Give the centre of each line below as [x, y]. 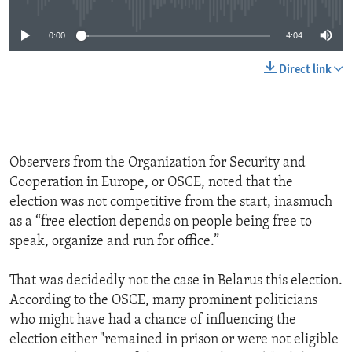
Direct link [305, 70]
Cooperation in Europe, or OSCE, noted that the [151, 183]
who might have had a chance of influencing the [153, 321]
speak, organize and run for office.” [114, 242]
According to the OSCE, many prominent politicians [163, 301]
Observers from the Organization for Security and [158, 163]
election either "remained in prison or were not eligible [174, 340]
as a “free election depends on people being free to [161, 222]
